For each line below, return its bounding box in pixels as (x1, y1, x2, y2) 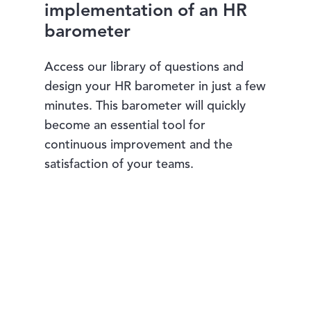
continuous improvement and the (44, 138, 233, 151)
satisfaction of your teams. (44, 158, 194, 171)
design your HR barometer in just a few (44, 80, 267, 93)
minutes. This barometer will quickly (44, 99, 246, 112)
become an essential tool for (44, 119, 206, 132)
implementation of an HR (44, 2, 248, 20)
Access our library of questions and (44, 60, 244, 74)
